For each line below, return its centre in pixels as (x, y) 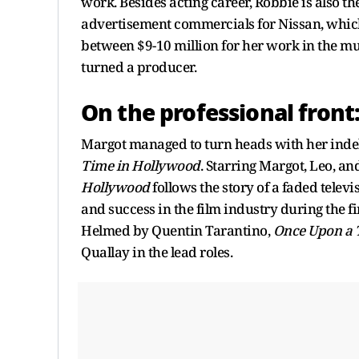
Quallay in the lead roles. (157, 252)
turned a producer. (139, 67)
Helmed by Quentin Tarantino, (177, 230)
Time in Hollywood (141, 165)
